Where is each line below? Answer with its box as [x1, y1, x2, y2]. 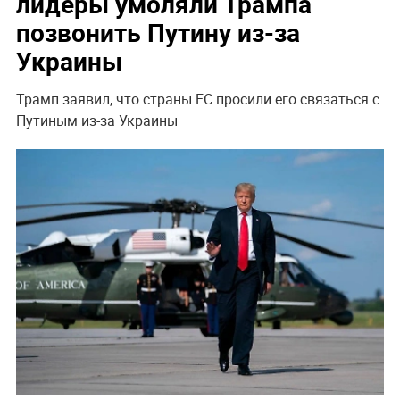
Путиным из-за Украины [15, 111, 178, 131]
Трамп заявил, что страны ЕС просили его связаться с [15, 89, 379, 110]
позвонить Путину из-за [15, 15, 300, 50]
